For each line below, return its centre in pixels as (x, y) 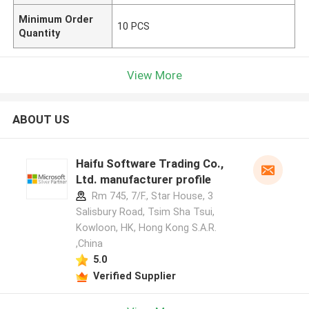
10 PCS (134, 26)
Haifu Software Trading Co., (149, 164)
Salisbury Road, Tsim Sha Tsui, (145, 212)
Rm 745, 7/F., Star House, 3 (151, 196)
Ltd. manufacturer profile (143, 180)
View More (154, 75)
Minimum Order (56, 19)
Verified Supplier (134, 276)
